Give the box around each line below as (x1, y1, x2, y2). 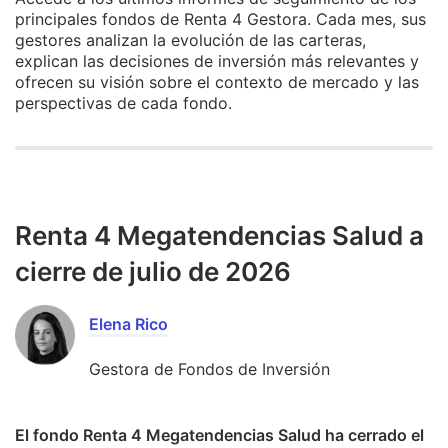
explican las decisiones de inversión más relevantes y (15, 50, 419, 71)
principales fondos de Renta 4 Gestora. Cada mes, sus (15, 8, 426, 29)
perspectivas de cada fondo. (15, 92, 232, 113)
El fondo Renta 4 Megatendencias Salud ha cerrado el (15, 424, 424, 445)
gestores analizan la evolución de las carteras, (15, 29, 366, 50)
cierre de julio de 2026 (15, 255, 291, 287)
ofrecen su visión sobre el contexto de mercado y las (15, 71, 419, 92)
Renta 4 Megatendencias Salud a (15, 219, 424, 251)
